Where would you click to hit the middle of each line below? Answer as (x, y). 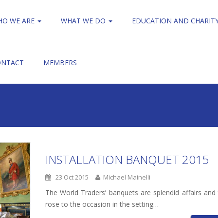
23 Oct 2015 (70, 177)
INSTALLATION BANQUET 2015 (127, 159)
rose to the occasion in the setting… (102, 204)
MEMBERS (60, 63)
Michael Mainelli (125, 177)
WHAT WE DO (84, 21)
